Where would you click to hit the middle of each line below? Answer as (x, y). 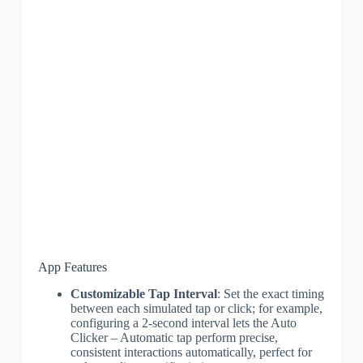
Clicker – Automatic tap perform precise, (174, 337)
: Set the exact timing (270, 293)
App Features (72, 267)
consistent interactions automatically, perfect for (191, 352)
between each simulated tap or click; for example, (196, 308)
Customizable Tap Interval (143, 293)
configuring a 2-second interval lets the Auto (183, 322)
